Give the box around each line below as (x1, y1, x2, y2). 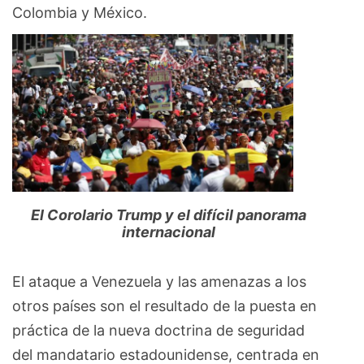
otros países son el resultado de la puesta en (12, 297, 317, 315)
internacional (121, 223, 215, 241)
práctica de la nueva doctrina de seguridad (12, 322, 305, 340)
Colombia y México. (12, 4, 147, 22)
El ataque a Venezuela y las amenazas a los (12, 273, 306, 291)
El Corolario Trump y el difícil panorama (30, 206, 306, 224)
